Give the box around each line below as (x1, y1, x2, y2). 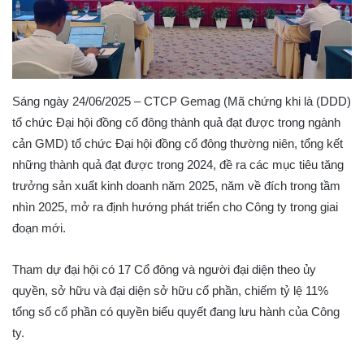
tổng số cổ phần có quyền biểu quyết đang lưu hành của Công (12, 304, 340, 318)
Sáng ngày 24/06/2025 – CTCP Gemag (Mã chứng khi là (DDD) (12, 93, 351, 108)
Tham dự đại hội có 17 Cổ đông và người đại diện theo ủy (12, 262, 316, 276)
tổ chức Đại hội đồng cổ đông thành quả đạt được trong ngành (12, 115, 340, 129)
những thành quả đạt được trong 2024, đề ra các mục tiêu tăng (12, 157, 344, 171)
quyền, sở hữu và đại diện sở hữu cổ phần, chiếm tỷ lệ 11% (12, 283, 328, 297)
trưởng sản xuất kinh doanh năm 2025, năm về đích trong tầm (12, 178, 340, 193)
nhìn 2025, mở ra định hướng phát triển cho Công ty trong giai (12, 199, 338, 214)
